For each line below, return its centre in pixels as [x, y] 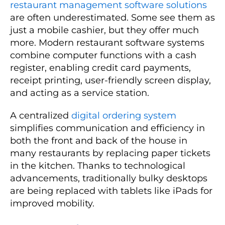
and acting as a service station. [80, 93]
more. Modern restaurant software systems [107, 42]
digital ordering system [124, 115]
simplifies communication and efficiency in [107, 128]
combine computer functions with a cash [103, 55]
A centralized [41, 115]
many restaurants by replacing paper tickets [110, 153]
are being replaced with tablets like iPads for [111, 191]
